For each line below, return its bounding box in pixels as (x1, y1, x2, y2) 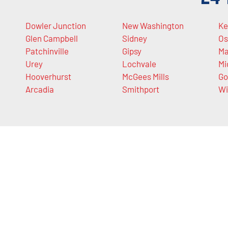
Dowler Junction (25, 20, 86, 31)
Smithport (122, 84, 159, 95)
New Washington (122, 20, 184, 31)
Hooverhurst (25, 71, 71, 82)
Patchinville (25, 46, 69, 56)
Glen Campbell (25, 33, 78, 44)
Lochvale (122, 59, 156, 69)
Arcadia (25, 84, 54, 95)
